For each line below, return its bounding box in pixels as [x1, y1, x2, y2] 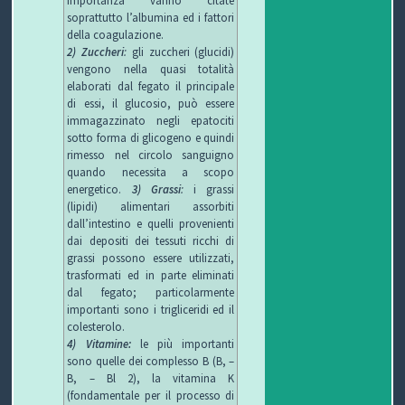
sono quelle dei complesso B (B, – [67, 353, 235, 369]
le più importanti [139, 336, 235, 352]
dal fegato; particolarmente [67, 285, 235, 300]
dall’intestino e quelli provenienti [67, 216, 235, 231]
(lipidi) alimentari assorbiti [67, 199, 235, 214]
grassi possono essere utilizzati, [67, 250, 235, 266]
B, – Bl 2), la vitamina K [67, 371, 235, 386]
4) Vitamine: [67, 336, 131, 352]
